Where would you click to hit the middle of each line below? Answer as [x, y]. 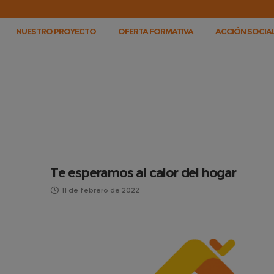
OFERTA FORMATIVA [156, 31]
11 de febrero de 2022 [101, 190]
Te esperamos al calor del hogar [143, 173]
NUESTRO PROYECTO [56, 31]
